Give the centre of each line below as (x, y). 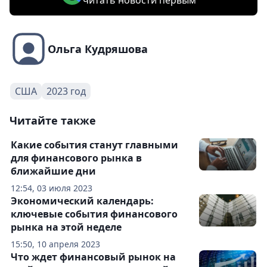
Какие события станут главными (94, 145)
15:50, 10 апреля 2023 (55, 244)
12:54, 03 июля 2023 (52, 188)
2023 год (66, 91)
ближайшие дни (53, 171)
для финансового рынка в (76, 158)
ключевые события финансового (94, 214)
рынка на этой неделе (66, 227)
